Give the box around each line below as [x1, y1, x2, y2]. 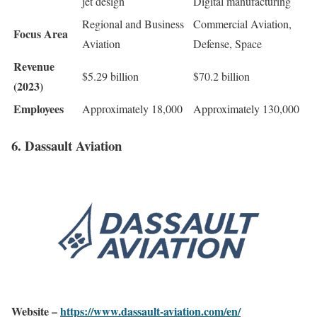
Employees [13, 100, 64, 117]
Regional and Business [82, 16, 184, 32]
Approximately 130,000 [193, 101, 299, 117]
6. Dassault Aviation [11, 135, 122, 155]
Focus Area [13, 25, 68, 42]
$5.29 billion [82, 69, 139, 84]
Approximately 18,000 [82, 101, 183, 117]
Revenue [13, 58, 54, 75]
